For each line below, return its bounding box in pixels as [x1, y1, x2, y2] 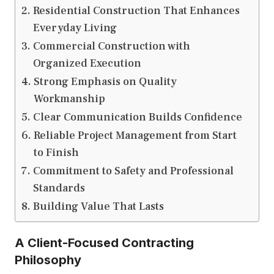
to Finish [33, 146, 79, 160]
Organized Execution [32, 56, 141, 71]
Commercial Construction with [32, 39, 190, 54]
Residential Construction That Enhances [32, 4, 240, 18]
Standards [32, 181, 85, 196]
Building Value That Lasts [32, 199, 164, 214]
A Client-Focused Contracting [15, 235, 194, 251]
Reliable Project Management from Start [33, 128, 237, 143]
